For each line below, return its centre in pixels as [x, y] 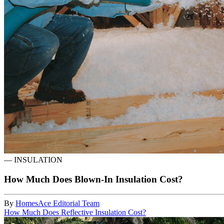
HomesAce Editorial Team [57, 203]
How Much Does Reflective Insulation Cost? [75, 212]
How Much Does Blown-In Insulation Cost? [93, 179]
